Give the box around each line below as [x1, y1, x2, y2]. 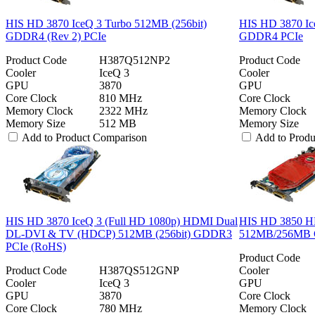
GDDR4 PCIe [239, 30, 303, 42]
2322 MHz [99, 104, 148, 117]
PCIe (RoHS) [6, 240, 66, 252]
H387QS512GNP [99, 264, 179, 276]
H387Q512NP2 [99, 53, 170, 66]
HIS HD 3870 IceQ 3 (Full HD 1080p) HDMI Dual [6, 214, 238, 227]
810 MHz [99, 91, 142, 104]
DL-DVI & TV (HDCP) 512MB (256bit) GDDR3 [6, 227, 232, 240]
